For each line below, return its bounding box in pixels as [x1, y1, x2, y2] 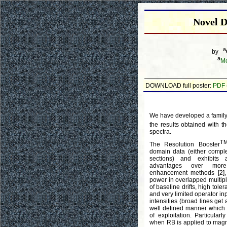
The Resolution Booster [149, 140, 220, 148]
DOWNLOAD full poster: [145, 82, 213, 89]
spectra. [149, 128, 171, 136]
